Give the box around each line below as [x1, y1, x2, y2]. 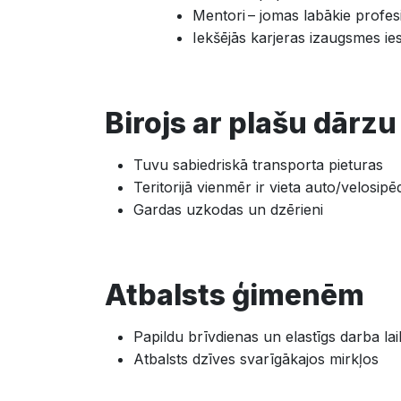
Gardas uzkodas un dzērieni [133, 200, 323, 218]
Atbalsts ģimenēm [105, 277, 364, 312]
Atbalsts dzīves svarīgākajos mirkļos [133, 350, 379, 368]
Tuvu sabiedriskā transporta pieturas [133, 156, 383, 174]
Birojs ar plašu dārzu [105, 106, 397, 141]
